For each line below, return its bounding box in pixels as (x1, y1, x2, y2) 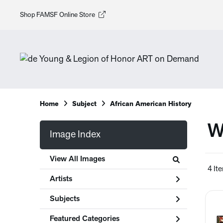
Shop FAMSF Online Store (20, 11, 95, 19)
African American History (110, 101, 191, 108)
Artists (50, 175, 72, 183)
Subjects (50, 195, 80, 203)
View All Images (50, 155, 105, 163)
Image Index (50, 130, 101, 140)
